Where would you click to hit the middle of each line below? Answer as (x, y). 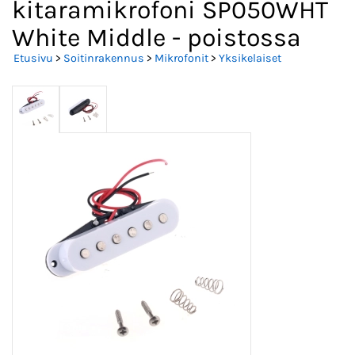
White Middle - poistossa (157, 38)
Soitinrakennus (104, 59)
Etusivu (33, 59)
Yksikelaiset (250, 59)
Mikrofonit (181, 59)
